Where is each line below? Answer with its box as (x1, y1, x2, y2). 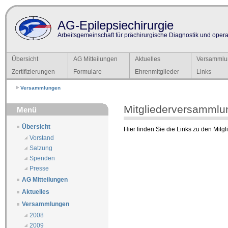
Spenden (30, 155, 55, 162)
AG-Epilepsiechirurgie (58, 18, 174, 32)
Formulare (73, 68, 102, 76)
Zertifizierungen (12, 68, 55, 76)
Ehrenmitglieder (135, 68, 179, 76)
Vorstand (30, 134, 54, 142)
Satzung (30, 145, 52, 152)
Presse (30, 165, 49, 173)
